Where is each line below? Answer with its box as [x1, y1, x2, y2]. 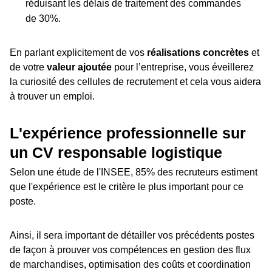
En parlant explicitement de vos [10, 47, 147, 58]
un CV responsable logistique [10, 144, 222, 161]
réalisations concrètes [147, 47, 249, 58]
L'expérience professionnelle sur [10, 124, 246, 142]
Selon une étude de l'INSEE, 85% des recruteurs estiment [10, 167, 257, 178]
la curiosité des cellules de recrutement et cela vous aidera [10, 76, 261, 87]
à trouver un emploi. [10, 91, 95, 102]
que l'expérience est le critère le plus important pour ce [10, 182, 243, 192]
